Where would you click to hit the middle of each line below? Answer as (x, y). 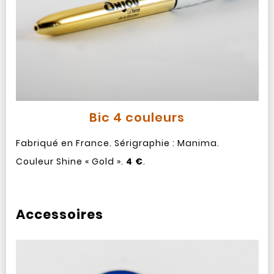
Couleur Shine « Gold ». (71, 161)
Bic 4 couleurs (137, 117)
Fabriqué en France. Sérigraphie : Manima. (117, 143)
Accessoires (59, 214)
